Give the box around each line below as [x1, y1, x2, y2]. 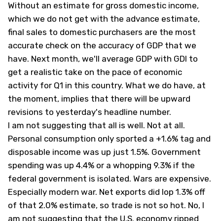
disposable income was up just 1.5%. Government [8, 147, 201, 157]
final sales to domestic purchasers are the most [8, 27, 196, 37]
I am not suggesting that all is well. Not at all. [8, 120, 185, 131]
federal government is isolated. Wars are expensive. [8, 174, 211, 184]
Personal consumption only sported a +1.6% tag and [8, 134, 211, 144]
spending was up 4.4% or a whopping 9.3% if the [8, 160, 195, 171]
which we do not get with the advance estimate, [8, 14, 200, 24]
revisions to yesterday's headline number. [8, 107, 171, 117]
